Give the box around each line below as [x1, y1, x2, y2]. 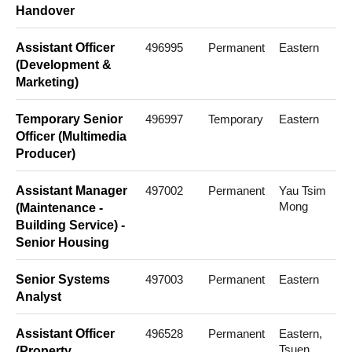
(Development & [16, 58, 112, 72]
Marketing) [16, 75, 79, 90]
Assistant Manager [16, 184, 127, 198]
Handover [16, 4, 75, 18]
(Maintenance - [16, 201, 103, 215]
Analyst [16, 290, 61, 304]
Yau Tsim [279, 184, 326, 198]
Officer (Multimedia [16, 130, 126, 144]
